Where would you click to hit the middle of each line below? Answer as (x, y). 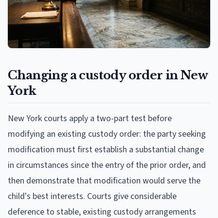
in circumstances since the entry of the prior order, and (107, 165)
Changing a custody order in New (108, 75)
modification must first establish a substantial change (106, 149)
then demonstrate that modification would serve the (104, 181)
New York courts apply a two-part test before (90, 118)
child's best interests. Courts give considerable (92, 196)
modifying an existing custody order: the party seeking (107, 134)
